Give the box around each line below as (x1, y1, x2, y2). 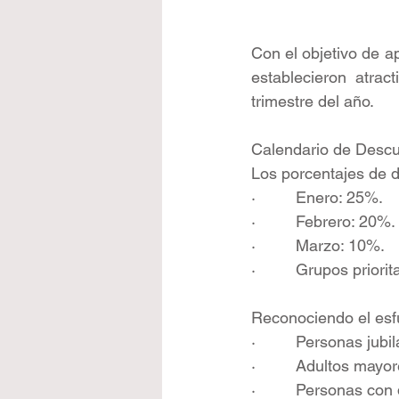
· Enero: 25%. (251, 188, 383, 208)
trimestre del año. (251, 92, 374, 111)
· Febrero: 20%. (251, 212, 395, 232)
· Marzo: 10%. (251, 236, 385, 256)
